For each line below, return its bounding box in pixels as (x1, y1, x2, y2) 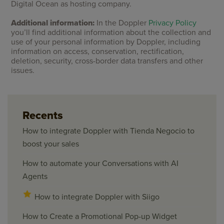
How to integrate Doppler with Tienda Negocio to (22, 125, 194, 136)
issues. (11, 65, 35, 75)
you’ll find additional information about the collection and (11, 27, 211, 37)
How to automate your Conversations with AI (22, 158, 178, 168)
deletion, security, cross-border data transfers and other (11, 55, 203, 66)
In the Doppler (94, 17, 149, 28)
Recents (22, 108, 63, 122)
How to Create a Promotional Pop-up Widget (22, 211, 177, 221)
